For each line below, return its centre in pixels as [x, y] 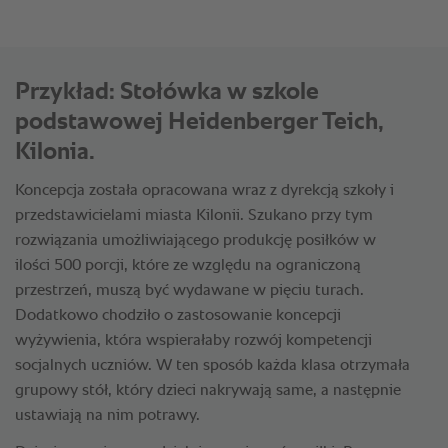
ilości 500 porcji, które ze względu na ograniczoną [188, 266]
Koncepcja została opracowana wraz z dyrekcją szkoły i [204, 191]
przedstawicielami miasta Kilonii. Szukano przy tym [194, 216]
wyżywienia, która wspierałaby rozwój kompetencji [193, 341]
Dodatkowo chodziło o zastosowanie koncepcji [178, 316]
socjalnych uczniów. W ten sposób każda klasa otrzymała [212, 366]
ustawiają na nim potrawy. [107, 416]
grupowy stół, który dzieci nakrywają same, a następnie [208, 391]
